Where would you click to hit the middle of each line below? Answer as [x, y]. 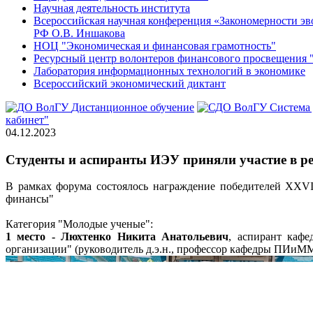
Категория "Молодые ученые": [79, 224]
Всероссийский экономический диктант [130, 83]
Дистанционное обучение [133, 107]
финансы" [30, 199]
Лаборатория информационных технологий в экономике [169, 71]
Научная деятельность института [112, 8]
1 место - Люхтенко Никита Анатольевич [117, 237]
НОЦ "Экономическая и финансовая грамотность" [155, 46]
